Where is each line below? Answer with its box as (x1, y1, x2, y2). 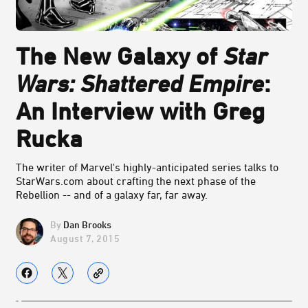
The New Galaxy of (16, 42, 223, 70)
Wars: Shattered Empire (16, 69, 264, 98)
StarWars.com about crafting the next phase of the (16, 175, 256, 188)
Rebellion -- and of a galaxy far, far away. (16, 188, 208, 201)
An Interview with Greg (16, 97, 265, 125)
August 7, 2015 (50, 232, 120, 244)
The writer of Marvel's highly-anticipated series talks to (16, 161, 278, 174)
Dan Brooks (63, 219, 111, 231)
